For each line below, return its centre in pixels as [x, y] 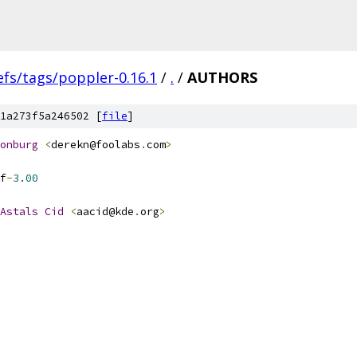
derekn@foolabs [96, 145]
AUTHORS [222, 77]
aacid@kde [105, 212]
